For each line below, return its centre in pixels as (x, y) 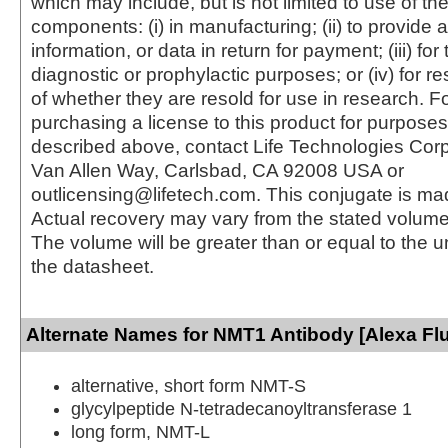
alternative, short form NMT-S (188, 385)
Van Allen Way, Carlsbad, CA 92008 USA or (217, 170)
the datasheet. (92, 266)
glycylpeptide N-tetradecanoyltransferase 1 (241, 408)
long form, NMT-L (140, 431)
